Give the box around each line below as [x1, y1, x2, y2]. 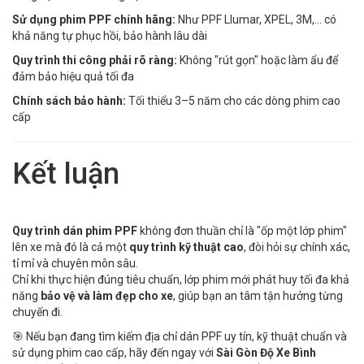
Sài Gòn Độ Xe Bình [216, 345, 316, 359]
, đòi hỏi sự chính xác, [244, 240, 350, 253]
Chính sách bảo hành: [12, 93, 126, 107]
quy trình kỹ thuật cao [129, 240, 244, 253]
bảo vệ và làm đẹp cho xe [41, 288, 173, 302]
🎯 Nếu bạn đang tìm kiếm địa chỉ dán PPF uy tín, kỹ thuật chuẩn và [12, 329, 347, 343]
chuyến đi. [12, 305, 63, 318]
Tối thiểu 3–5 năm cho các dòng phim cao [126, 93, 340, 107]
